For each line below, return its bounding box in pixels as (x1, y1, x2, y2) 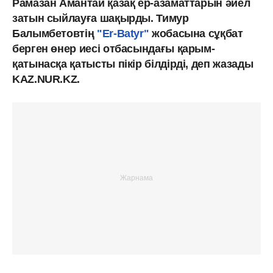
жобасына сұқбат (149, 27, 243, 40)
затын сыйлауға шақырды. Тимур (12, 12, 189, 24)
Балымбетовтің (12, 27, 97, 40)
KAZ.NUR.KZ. (12, 73, 80, 85)
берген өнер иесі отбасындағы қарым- (12, 42, 215, 55)
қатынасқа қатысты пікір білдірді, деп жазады (12, 57, 253, 70)
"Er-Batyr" (96, 27, 149, 40)
